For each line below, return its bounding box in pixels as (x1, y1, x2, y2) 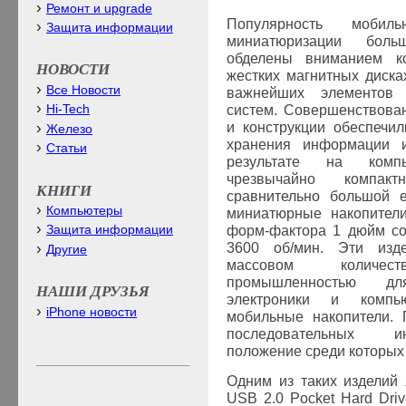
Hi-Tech (46, 102, 90, 117)
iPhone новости (46, 304, 137, 319)
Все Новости (46, 82, 121, 97)
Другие (46, 242, 87, 256)
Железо (46, 121, 92, 136)
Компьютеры (46, 203, 122, 217)
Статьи (46, 140, 87, 155)
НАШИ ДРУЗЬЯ (36, 283, 150, 301)
